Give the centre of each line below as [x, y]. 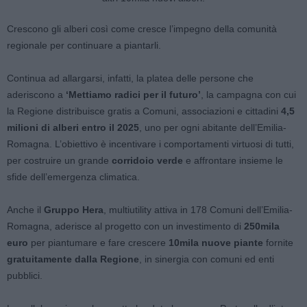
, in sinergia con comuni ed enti [207, 259]
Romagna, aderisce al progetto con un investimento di [125, 226]
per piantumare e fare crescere [98, 243]
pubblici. [25, 275]
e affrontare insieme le [233, 160]
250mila [262, 226]
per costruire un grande [59, 160]
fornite [280, 243]
